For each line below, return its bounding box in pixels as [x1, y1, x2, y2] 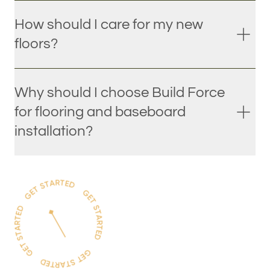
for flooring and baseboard [14, 104, 186, 119]
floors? [14, 36, 58, 51]
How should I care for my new [14, 16, 203, 32]
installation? [14, 123, 93, 139]
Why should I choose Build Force [14, 84, 225, 100]
